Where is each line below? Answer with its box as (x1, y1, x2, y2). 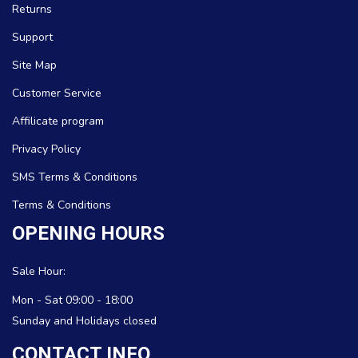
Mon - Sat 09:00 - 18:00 (12, 292, 133, 308)
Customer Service (12, 86, 101, 101)
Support (12, 30, 53, 45)
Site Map (12, 58, 57, 73)
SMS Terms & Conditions (12, 169, 137, 185)
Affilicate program (12, 113, 104, 129)
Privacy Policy (12, 141, 81, 157)
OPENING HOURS (12, 222, 165, 245)
